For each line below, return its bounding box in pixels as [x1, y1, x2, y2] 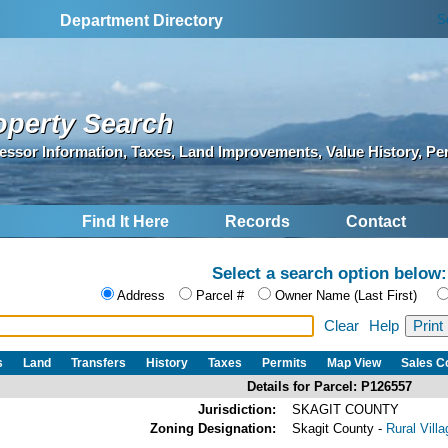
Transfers [71, 355, 126, 370]
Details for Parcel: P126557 [247, 378, 412, 394]
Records [225, 213, 290, 231]
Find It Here [82, 213, 169, 231]
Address [117, 288, 165, 304]
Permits [262, 355, 307, 370]
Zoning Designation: [150, 420, 276, 436]
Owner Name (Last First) [275, 288, 417, 304]
